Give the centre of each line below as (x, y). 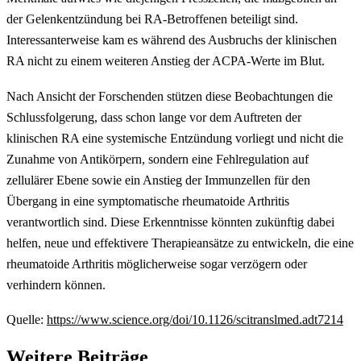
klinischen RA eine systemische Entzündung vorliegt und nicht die (175, 138)
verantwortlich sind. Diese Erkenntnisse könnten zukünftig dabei (170, 222)
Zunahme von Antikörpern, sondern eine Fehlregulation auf (158, 159)
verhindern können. (56, 284)
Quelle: (27, 320)
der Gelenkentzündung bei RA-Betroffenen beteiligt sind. (152, 19)
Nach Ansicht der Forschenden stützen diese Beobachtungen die (170, 96)
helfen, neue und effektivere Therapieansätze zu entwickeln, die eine (180, 243)
